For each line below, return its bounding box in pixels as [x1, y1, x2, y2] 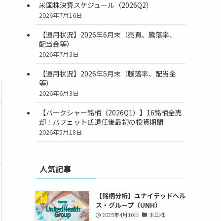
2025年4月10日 [102, 211, 140, 219]
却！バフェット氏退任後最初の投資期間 [39, 116, 163, 127]
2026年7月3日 [39, 49, 79, 59]
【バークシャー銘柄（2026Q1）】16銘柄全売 [39, 107, 182, 117]
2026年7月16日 [39, 10, 82, 20]
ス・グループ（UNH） [95, 200, 161, 210]
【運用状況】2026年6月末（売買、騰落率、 [39, 29, 176, 39]
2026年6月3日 [39, 88, 79, 98]
